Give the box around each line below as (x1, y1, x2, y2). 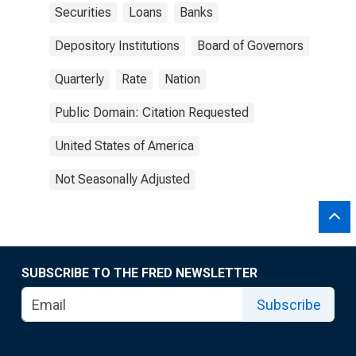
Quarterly (55, 72, 104, 87)
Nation (164, 72, 200, 87)
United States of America (55, 138, 194, 153)
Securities (55, 5, 111, 20)
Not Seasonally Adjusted (55, 172, 190, 187)
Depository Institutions (55, 38, 180, 53)
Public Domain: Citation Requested (55, 105, 249, 120)
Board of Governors (197, 38, 304, 53)
